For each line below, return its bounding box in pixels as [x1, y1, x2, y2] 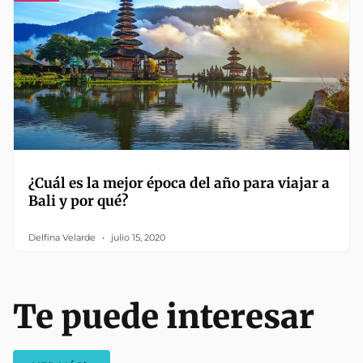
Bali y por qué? [28, 191, 128, 210]
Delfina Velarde [28, 231, 98, 243]
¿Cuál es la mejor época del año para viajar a [28, 173, 330, 192]
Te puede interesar [13, 296, 314, 337]
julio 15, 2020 [109, 231, 165, 243]
